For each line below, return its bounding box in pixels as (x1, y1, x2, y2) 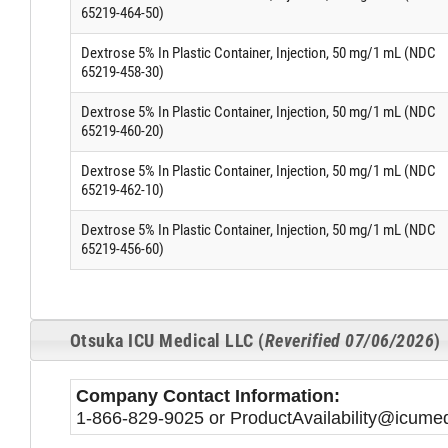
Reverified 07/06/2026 (264, 330, 435, 351)
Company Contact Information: (75, 386, 340, 407)
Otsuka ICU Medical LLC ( (69, 330, 265, 351)
